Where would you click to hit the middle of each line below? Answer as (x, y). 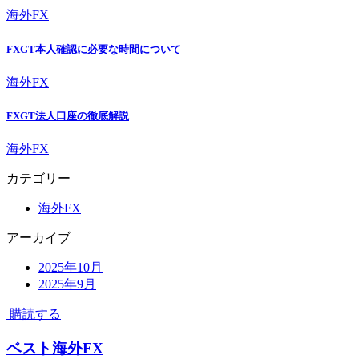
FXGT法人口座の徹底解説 (68, 116)
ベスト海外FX (55, 348)
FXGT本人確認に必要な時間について (94, 49)
